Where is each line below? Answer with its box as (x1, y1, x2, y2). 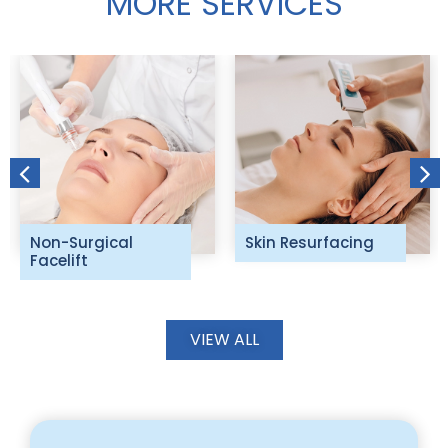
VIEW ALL (189, 328, 259, 352)
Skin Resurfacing (244, 232, 374, 254)
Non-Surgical (29, 232, 133, 254)
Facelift (29, 250, 88, 272)
